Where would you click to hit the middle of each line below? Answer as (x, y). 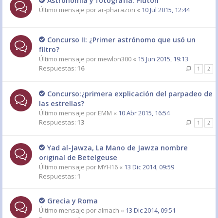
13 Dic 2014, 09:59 (149, 167)
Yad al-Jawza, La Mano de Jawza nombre (118, 148)
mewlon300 (115, 59)
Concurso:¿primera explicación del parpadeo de (130, 94)
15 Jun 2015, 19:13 (163, 59)
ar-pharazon (117, 10)
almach (109, 210)
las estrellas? (62, 103)
